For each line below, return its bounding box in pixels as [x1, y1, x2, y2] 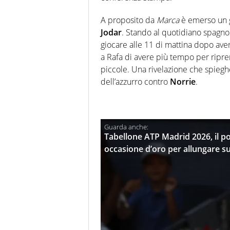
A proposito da [101, 14, 157, 26]
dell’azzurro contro [101, 76, 170, 88]
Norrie [170, 76, 196, 88]
